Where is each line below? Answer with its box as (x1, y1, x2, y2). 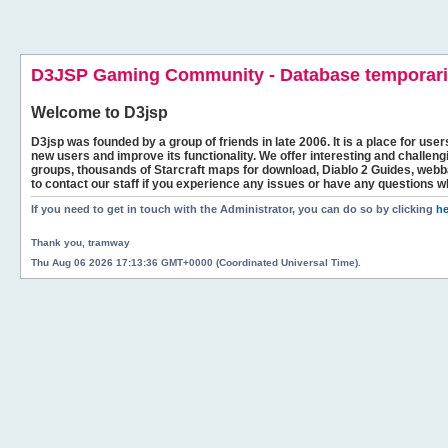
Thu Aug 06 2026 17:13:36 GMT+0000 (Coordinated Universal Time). (31, 256, 361, 268)
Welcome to (31, 104, 124, 121)
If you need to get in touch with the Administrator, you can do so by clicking (31, 203, 436, 215)
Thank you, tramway (31, 236, 130, 248)
